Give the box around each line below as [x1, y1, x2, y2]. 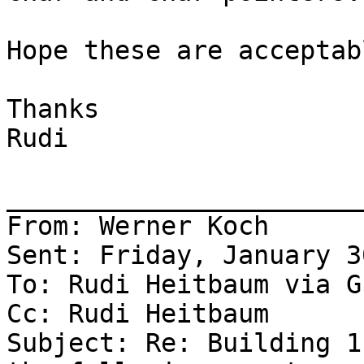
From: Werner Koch [6, 211, 269, 241]
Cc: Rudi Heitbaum [6, 299, 269, 329]
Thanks [6, 94, 99, 124]
